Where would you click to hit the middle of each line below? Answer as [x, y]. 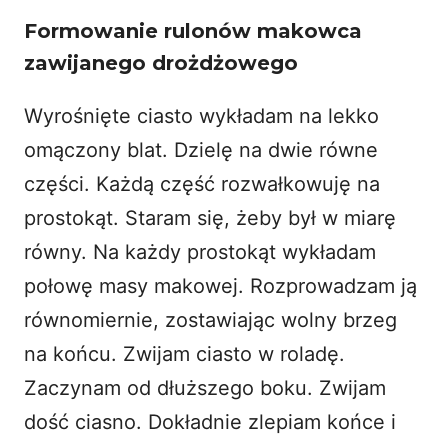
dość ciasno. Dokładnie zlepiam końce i [210, 421]
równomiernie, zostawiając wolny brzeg [210, 319]
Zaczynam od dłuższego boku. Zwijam [205, 387]
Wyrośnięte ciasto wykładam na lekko [201, 115]
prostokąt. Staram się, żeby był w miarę [210, 217]
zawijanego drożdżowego [161, 62]
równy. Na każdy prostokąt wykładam [200, 251]
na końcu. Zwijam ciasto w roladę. [184, 353]
